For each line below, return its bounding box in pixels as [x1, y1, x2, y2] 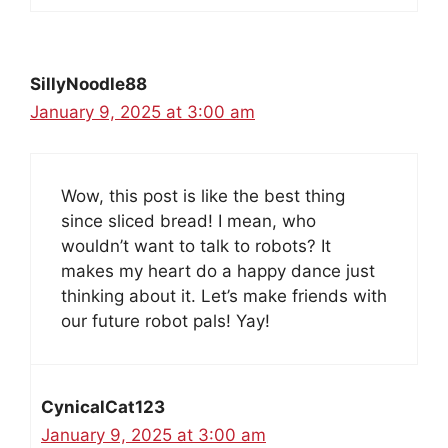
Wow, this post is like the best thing [61, 185, 345, 206]
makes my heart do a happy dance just [61, 260, 375, 281]
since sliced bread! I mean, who [61, 210, 316, 231]
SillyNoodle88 [30, 74, 147, 95]
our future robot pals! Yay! [61, 310, 270, 331]
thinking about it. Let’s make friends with [61, 285, 387, 306]
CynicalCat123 [41, 396, 165, 417]
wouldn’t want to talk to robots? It [61, 235, 331, 256]
